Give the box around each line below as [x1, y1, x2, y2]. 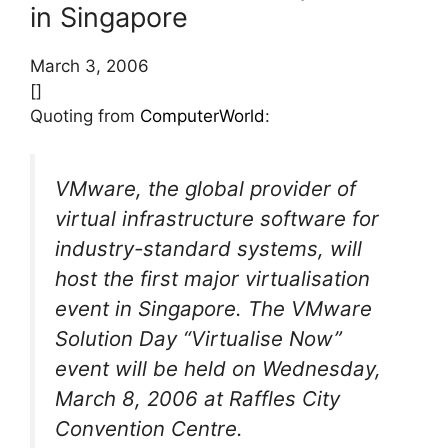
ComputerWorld [140, 105, 265, 126]
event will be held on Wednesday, [55, 356, 381, 382]
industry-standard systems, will [55, 236, 362, 262]
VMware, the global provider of [55, 176, 356, 202]
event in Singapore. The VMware [55, 296, 372, 322]
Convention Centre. [55, 416, 243, 442]
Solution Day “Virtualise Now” [55, 326, 342, 352]
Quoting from [30, 105, 140, 126]
